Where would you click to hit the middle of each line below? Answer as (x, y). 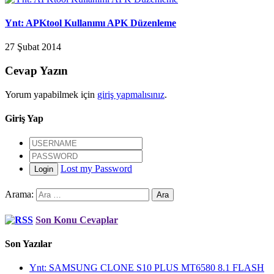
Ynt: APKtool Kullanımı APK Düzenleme (91, 23)
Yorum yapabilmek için (51, 94)
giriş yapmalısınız (131, 94)
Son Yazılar (28, 243)
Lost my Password (96, 169)
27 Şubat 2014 (33, 47)
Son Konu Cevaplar (77, 220)
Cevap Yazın (36, 70)
